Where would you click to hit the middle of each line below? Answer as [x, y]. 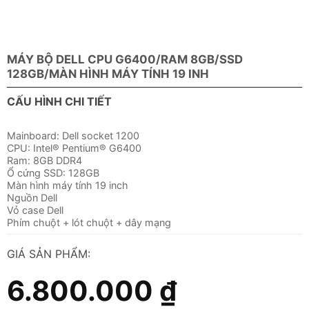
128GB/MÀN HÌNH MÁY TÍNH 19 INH [108, 74]
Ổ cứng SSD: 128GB [53, 173]
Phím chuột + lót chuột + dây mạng [89, 223]
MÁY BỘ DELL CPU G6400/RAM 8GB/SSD [124, 60]
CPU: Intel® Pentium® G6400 [74, 148]
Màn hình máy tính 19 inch [67, 186]
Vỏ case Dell [35, 210]
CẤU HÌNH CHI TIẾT [59, 102]
